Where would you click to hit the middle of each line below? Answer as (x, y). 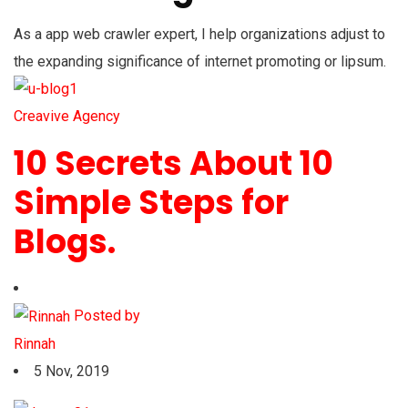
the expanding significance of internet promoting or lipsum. (200, 61)
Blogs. (65, 242)
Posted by (107, 316)
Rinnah (35, 344)
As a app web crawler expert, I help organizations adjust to (199, 34)
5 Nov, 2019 (71, 372)
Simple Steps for (151, 203)
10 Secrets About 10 (173, 164)
